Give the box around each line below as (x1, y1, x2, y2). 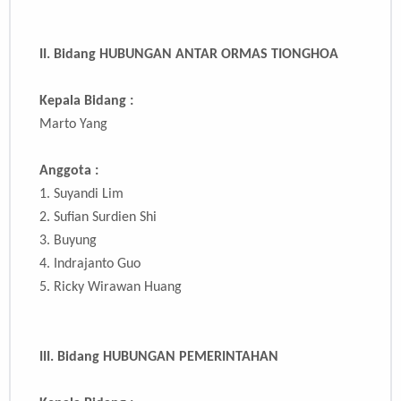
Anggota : (39, 164, 98, 179)
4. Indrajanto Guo (39, 257, 141, 272)
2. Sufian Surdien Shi (39, 210, 157, 226)
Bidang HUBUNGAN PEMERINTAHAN (57, 350, 278, 365)
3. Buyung (39, 234, 97, 249)
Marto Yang (39, 117, 107, 132)
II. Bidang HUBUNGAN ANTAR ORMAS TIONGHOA (39, 47, 338, 63)
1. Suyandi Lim (39, 187, 124, 202)
